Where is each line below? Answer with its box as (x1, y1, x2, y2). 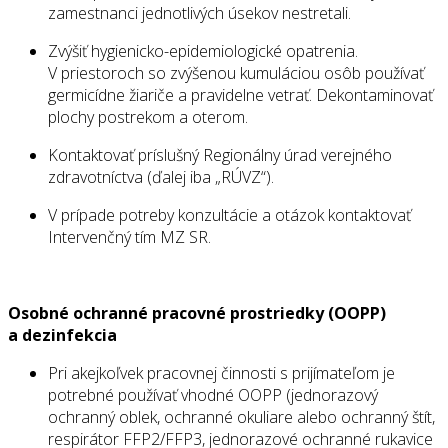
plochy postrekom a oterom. (48, 106, 248, 129)
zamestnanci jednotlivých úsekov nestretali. (48, 2, 351, 25)
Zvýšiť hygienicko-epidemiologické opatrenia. (48, 40, 358, 63)
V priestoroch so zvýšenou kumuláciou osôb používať (48, 62, 424, 85)
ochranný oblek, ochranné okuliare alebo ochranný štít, (48, 406, 435, 429)
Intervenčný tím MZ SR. (48, 226, 211, 249)
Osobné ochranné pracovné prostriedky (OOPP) (8, 302, 386, 325)
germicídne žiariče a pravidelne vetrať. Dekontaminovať (48, 84, 433, 107)
